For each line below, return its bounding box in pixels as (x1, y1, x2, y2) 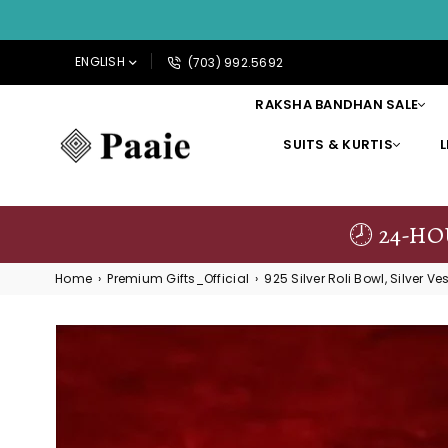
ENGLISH (75, 53, 125, 71)
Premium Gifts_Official (107, 270, 250, 287)
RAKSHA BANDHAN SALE (255, 95, 419, 114)
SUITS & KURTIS (283, 135, 393, 154)
